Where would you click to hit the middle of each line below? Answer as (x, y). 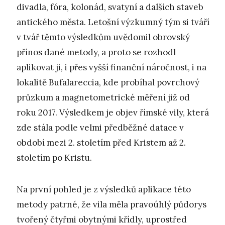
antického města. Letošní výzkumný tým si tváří (113, 22)
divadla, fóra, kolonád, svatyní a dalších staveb (110, 7)
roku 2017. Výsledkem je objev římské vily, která (113, 113)
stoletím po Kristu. (54, 158)
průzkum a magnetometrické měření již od (103, 98)
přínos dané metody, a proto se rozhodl (96, 52)
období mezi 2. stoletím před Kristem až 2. (101, 143)
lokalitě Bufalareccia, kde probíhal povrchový (108, 83)
